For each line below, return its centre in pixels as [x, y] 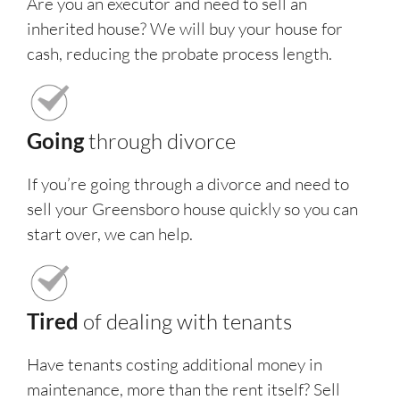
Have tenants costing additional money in [175, 365]
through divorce [162, 142]
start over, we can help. [110, 234]
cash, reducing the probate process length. [179, 54]
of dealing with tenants [187, 322]
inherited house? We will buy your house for [185, 29]
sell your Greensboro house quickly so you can [192, 209]
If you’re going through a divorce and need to [188, 184]
